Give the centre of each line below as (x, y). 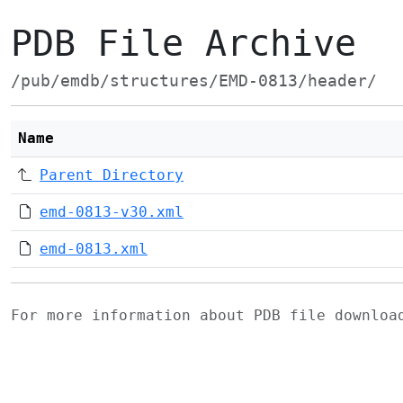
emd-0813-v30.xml (112, 212)
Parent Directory (112, 175)
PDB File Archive (184, 43)
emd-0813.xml (94, 249)
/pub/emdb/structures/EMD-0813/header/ (194, 81)
